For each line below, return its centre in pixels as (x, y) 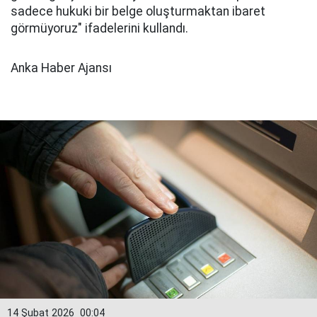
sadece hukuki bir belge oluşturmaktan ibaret (138, 11)
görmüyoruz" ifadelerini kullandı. (99, 28)
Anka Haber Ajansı (61, 68)
